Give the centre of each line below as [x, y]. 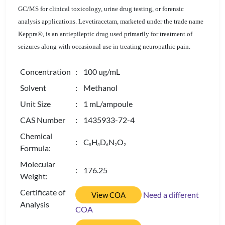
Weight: [34, 176]
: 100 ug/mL [98, 72]
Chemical [36, 136]
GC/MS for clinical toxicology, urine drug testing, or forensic [101, 9]
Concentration [45, 72]
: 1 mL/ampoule [104, 104]
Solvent [33, 88]
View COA [108, 195]
